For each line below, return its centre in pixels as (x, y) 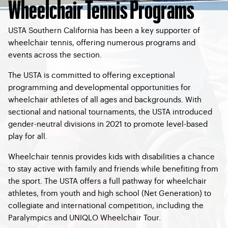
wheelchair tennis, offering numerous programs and (102, 42)
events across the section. (55, 54)
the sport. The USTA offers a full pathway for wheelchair (107, 180)
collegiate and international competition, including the (106, 205)
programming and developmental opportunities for (99, 87)
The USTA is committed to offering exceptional (92, 75)
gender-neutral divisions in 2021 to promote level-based (108, 123)
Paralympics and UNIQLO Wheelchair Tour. (84, 217)
